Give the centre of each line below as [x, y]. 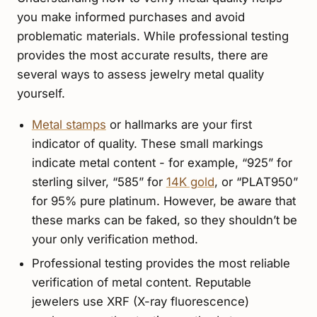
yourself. [41, 93]
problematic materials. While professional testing [153, 36]
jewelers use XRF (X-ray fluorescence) [140, 301]
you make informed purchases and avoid [131, 17]
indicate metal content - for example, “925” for [162, 163]
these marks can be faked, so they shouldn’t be [164, 220]
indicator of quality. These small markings [147, 144]
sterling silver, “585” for [99, 182]
